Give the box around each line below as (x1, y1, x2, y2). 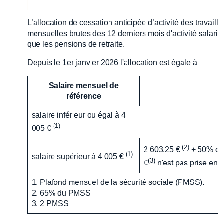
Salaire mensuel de (48, 81, 119, 90)
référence (66, 92, 101, 100)
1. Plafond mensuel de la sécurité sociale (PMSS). (32, 178, 204, 186)
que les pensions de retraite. (27, 40, 125, 48)
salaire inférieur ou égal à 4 (32, 111, 126, 119)
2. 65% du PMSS (32, 189, 91, 197)
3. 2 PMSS (32, 200, 69, 208)
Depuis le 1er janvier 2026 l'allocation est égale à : (27, 58, 201, 67)
